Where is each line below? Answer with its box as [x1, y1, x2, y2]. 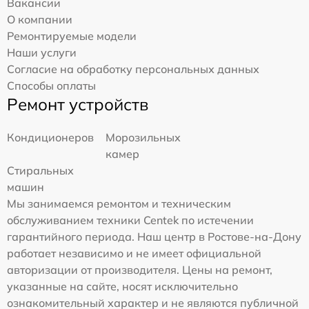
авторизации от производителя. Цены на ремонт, [7, 262, 272, 277]
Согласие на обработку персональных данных [7, 61, 259, 76]
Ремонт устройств [7, 93, 148, 114]
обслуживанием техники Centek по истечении [7, 212, 254, 227]
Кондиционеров [7, 130, 94, 144]
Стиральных [7, 163, 74, 177]
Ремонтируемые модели [7, 28, 137, 43]
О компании [7, 12, 72, 26]
